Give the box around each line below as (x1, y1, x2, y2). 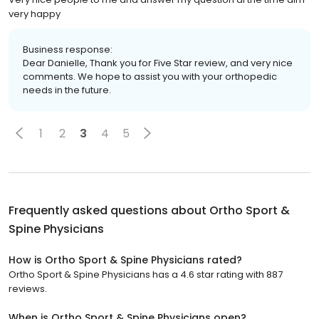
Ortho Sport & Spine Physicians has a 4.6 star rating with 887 (9, 268, 283, 281)
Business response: (23, 43, 113, 56)
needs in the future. (23, 83, 111, 97)
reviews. (9, 282, 47, 296)
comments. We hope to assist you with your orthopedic (23, 70, 277, 83)
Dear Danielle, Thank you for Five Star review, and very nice (23, 56, 293, 70)
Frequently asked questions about (9, 202, 209, 219)
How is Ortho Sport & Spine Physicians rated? (9, 253, 242, 267)
